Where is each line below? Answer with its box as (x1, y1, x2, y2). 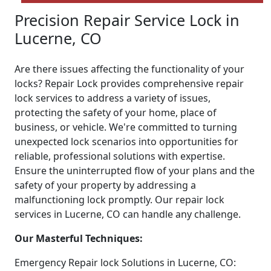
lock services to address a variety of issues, (15, 91, 211, 105)
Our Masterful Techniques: (15, 232, 143, 246)
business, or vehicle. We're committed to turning (15, 120, 237, 134)
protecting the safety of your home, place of (15, 106, 217, 120)
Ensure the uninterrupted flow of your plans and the (15, 164, 255, 178)
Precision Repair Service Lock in (15, 10, 240, 31)
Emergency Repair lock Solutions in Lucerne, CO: (15, 256, 236, 270)
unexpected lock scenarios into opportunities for (15, 135, 238, 149)
